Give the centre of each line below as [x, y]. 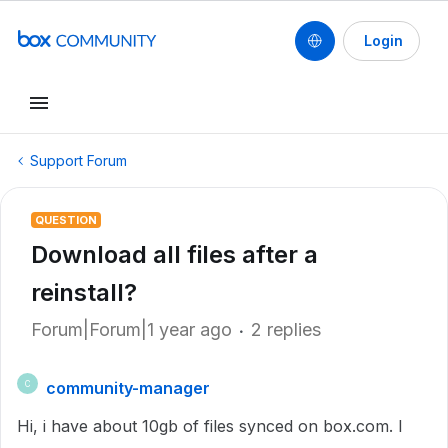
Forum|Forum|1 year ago [131, 329]
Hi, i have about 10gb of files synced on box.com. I [210, 426]
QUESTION [66, 220]
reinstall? [84, 292]
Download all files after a [174, 254]
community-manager [128, 388]
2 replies [286, 329]
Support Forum [78, 160]
